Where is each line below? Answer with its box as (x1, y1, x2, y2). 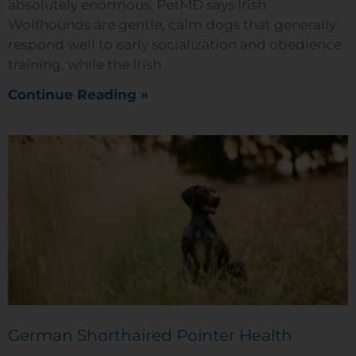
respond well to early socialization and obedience (8, 37, 342, 52)
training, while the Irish (8, 56, 161, 72)
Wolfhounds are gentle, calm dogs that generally (8, 17, 336, 33)
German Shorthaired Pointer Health (8, 326, 292, 345)
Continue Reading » (8, 87, 149, 103)
